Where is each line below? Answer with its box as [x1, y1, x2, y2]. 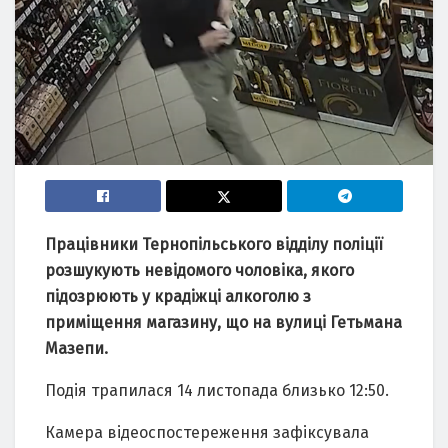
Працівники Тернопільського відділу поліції [45, 235, 383, 255]
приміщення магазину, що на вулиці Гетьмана [45, 313, 402, 333]
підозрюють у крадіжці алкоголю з [45, 287, 311, 307]
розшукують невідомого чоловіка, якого [45, 261, 354, 281]
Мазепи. [45, 339, 108, 359]
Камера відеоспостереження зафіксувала [45, 423, 369, 443]
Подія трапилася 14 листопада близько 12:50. [45, 381, 389, 401]
